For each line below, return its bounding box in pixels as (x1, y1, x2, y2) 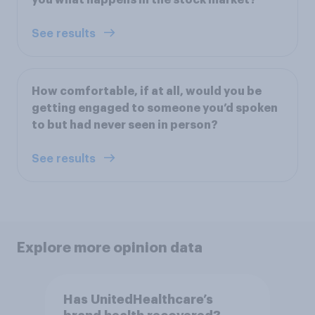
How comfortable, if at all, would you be (32, 85, 262, 97)
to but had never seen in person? (32, 119, 218, 131)
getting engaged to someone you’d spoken (32, 102, 278, 114)
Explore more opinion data (17, 240, 202, 255)
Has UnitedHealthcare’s (63, 293, 213, 307)
